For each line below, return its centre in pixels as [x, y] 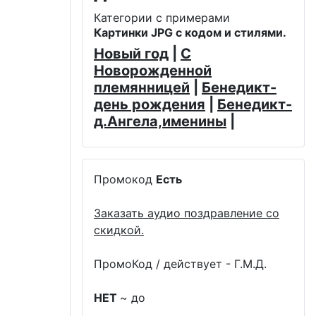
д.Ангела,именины [160, 121]
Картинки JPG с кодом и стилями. [190, 32]
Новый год [131, 53]
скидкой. [119, 230]
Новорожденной [153, 70]
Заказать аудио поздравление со [187, 213]
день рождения [150, 104]
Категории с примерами [162, 17]
